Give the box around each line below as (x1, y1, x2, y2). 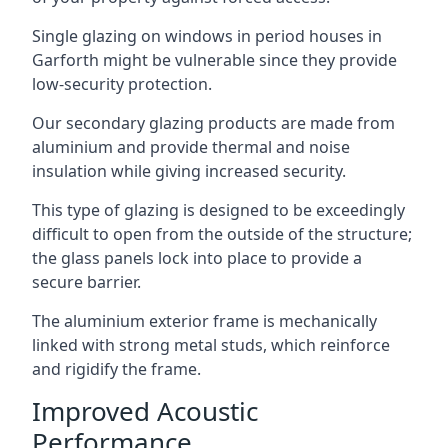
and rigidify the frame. (32, 357, 201, 380)
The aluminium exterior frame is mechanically (32, 309, 377, 332)
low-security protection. (32, 72, 212, 95)
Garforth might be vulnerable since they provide (32, 48, 397, 71)
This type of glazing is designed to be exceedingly (32, 198, 405, 221)
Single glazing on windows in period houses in (32, 24, 382, 47)
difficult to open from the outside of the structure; (32, 222, 412, 245)
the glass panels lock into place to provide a (32, 246, 362, 269)
